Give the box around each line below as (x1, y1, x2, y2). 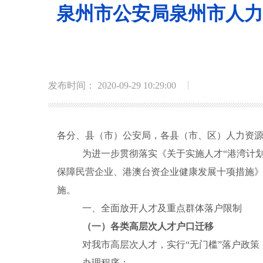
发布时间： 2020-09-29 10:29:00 (48, 80, 176, 90)
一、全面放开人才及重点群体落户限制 (82, 203, 242, 213)
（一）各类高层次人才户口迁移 (82, 221, 214, 231)
